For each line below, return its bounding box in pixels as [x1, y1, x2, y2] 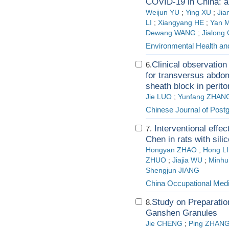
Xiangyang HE [158, 19, 204, 27]
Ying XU [186, 9, 211, 16]
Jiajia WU [172, 156, 202, 164]
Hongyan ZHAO [146, 146, 197, 154]
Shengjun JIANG [146, 167, 199, 174]
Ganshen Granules [146, 208, 217, 218]
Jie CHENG [146, 220, 182, 227]
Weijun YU [146, 9, 179, 16]
